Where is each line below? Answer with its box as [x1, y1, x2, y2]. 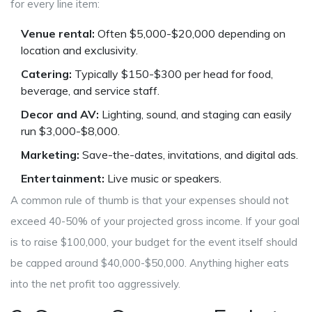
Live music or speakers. [104, 171, 221, 186]
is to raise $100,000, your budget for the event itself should [10, 235, 297, 249]
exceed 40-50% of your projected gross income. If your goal [10, 214, 299, 228]
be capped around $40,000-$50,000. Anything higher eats [10, 256, 289, 270]
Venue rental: [21, 26, 95, 41]
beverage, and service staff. [21, 84, 159, 98]
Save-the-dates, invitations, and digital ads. [79, 148, 298, 162]
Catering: [21, 67, 72, 81]
